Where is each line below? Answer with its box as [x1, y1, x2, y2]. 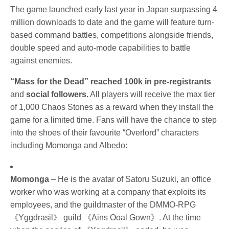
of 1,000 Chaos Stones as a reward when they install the [10, 102, 214, 111]
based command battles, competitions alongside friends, [10, 30, 214, 39]
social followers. [24, 89, 89, 99]
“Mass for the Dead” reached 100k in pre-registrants [10, 77, 212, 86]
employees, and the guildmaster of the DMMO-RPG [10, 200, 196, 209]
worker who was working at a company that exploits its [10, 187, 207, 196]
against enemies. [10, 56, 73, 65]
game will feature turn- [132, 17, 215, 27]
